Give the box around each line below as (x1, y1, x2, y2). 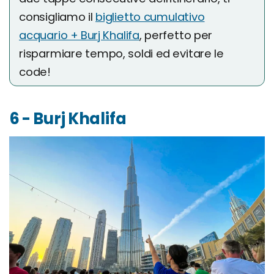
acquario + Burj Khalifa (19, 27, 139, 43)
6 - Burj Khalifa (9, 107, 127, 130)
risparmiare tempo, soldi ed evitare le (19, 45, 224, 61)
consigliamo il (19, 9, 96, 24)
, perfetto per (139, 27, 213, 43)
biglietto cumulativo (95, 9, 205, 24)
